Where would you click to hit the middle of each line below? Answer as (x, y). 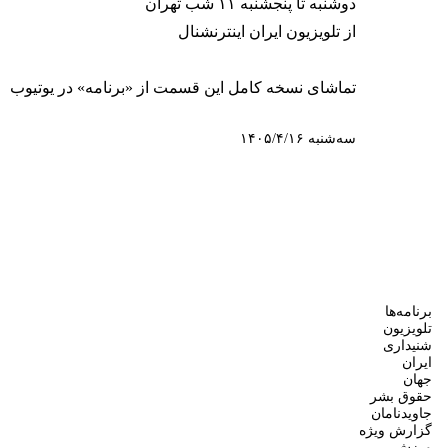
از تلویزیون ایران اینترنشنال (267, 31)
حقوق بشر (401, 397)
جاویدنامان (401, 414)
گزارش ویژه (395, 431)
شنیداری (407, 346)
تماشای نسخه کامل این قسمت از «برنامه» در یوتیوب (183, 87)
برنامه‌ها (408, 312)
